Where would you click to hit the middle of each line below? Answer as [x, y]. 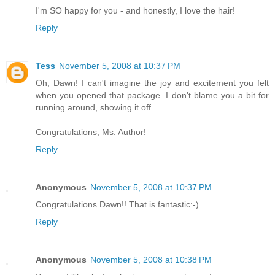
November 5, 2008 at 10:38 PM [151, 260]
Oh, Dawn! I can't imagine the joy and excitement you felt [152, 83]
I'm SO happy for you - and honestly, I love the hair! [135, 11]
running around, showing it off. [95, 108]
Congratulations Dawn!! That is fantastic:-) [117, 205]
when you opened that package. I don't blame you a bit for [152, 95]
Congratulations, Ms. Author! [91, 132]
